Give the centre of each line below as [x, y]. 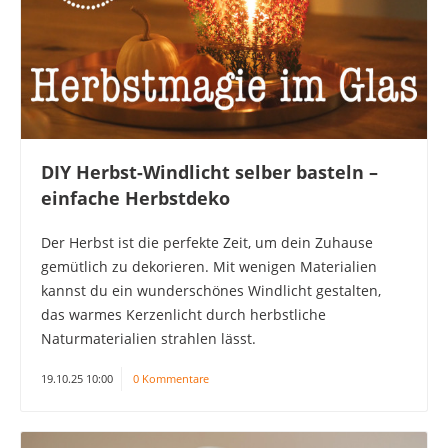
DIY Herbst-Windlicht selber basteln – [209, 171]
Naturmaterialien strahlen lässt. [148, 338]
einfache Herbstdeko [135, 197]
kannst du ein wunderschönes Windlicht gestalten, [211, 290]
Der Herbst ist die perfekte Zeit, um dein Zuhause [207, 242]
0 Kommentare [171, 378]
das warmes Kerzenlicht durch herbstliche [183, 314]
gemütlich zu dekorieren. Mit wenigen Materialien [209, 266]
